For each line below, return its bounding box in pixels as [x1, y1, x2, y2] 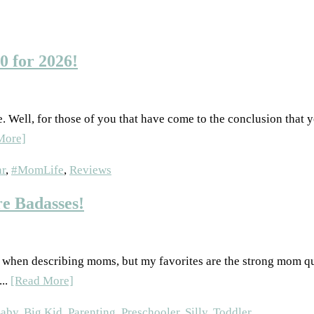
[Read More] [11, 273, 74, 287]
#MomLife [11, 163, 64, 177]
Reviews [69, 163, 111, 177]
